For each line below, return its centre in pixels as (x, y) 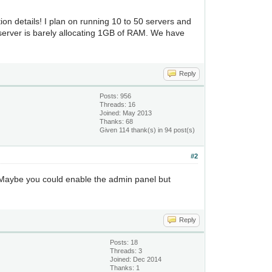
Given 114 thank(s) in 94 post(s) (148, 130)
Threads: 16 (118, 104)
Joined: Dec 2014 (136, 259)
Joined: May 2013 (126, 113)
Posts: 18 (124, 242)
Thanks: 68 (117, 121)
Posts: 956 (116, 96)
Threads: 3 (126, 251)
